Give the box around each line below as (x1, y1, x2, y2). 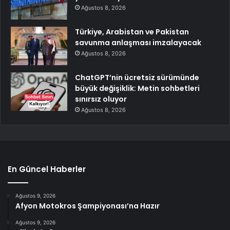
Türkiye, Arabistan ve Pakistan (75, 26, 189, 37)
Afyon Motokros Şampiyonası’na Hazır (15, 200, 160, 211)
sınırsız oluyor (75, 93, 127, 104)
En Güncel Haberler (8, 163, 86, 175)
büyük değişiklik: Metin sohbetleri (75, 83, 200, 93)
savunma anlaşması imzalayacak (75, 37, 201, 48)
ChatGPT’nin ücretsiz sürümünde (75, 72, 199, 83)
